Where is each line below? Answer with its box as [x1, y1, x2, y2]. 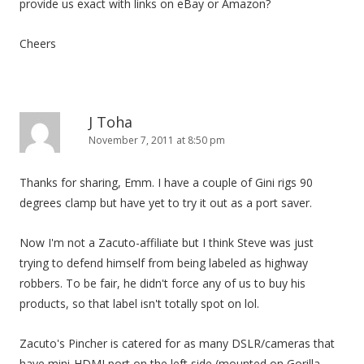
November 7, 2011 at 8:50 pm [89, 133, 225, 147]
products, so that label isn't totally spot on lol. [19, 296, 259, 311]
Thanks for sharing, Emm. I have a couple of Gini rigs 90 [19, 175, 313, 190]
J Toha [89, 112, 132, 132]
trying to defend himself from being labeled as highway [19, 255, 308, 271]
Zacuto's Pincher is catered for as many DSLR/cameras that [19, 336, 335, 351]
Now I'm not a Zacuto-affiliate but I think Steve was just [19, 235, 314, 250]
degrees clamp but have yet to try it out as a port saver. [19, 195, 312, 210]
